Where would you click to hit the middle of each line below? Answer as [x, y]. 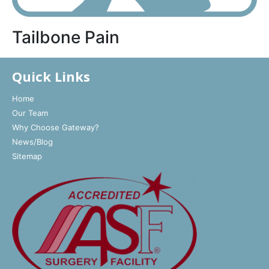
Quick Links [51, 76]
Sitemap [27, 156]
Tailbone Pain [66, 37]
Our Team [30, 113]
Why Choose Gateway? [56, 127]
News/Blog [32, 141]
